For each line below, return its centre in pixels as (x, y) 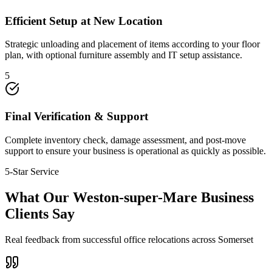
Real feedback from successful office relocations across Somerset (129, 239)
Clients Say (40, 213)
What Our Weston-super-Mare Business (129, 197)
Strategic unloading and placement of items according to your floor (132, 44)
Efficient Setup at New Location (84, 21)
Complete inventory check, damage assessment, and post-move (125, 140)
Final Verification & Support (76, 117)
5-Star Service (32, 171)
